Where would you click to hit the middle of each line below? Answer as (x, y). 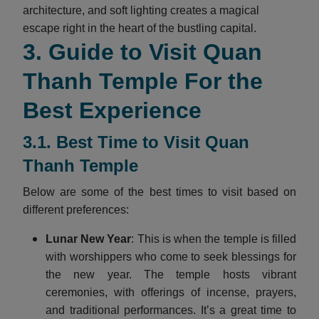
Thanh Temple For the (143, 81)
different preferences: (76, 209)
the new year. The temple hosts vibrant (171, 274)
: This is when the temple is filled (214, 239)
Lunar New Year (89, 239)
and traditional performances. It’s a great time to (171, 310)
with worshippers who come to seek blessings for (171, 256)
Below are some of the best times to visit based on (159, 192)
